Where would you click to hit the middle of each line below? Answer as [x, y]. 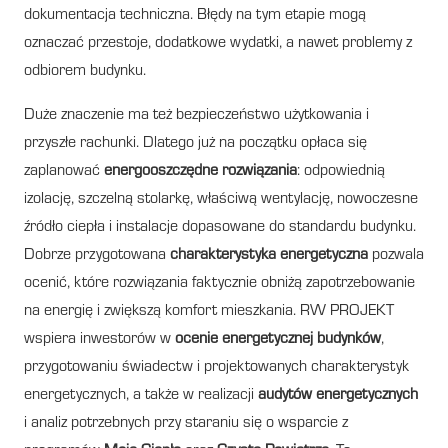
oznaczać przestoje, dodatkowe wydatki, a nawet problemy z [218, 43]
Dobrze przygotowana [97, 255]
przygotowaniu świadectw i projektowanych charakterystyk [216, 367]
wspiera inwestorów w [99, 339]
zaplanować [64, 171]
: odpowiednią [341, 171]
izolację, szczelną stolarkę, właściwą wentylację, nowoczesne [221, 199]
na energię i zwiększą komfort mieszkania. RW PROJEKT [209, 311]
